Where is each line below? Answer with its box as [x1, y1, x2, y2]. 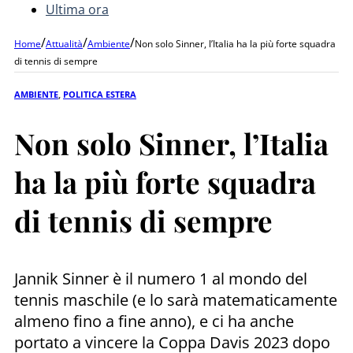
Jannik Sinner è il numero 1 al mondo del [14, 267, 307, 289]
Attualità [46, 36, 83, 50]
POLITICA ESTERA [63, 87, 136, 100]
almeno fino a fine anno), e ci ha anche [14, 310, 294, 332]
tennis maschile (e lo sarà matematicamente [14, 288, 337, 310]
